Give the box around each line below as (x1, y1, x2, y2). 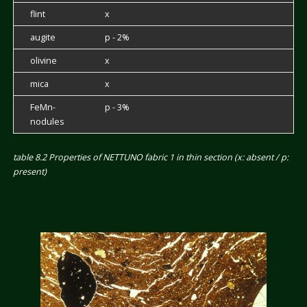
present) (12, 165, 47, 177)
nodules (29, 115, 64, 127)
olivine (29, 54, 57, 66)
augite (29, 31, 56, 43)
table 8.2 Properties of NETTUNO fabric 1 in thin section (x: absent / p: (12, 151, 288, 163)
